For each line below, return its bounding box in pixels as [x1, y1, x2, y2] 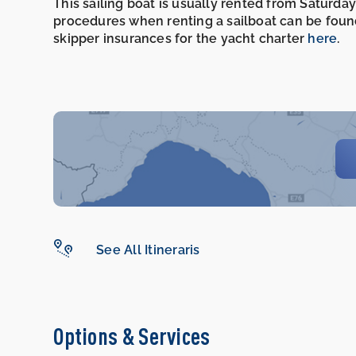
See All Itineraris [96, 242, 200, 257]
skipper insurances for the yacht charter [53, 31, 308, 47]
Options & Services [53, 322, 211, 350]
